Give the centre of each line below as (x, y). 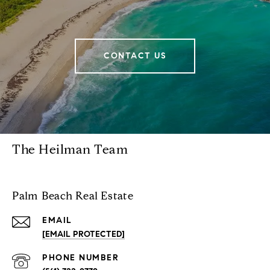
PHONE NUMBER (80, 258)
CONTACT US (135, 56)
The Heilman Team (70, 150)
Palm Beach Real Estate (73, 196)
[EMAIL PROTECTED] (83, 234)
